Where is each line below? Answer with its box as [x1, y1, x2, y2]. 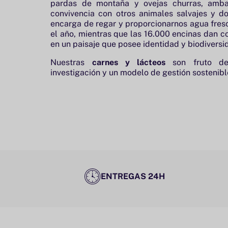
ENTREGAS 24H [101, 171, 165, 181]
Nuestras [50, 57, 85, 67]
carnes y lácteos [84, 57, 173, 67]
